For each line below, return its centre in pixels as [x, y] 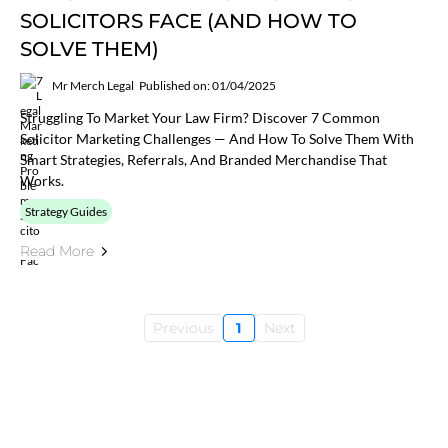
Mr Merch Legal [93, 85]
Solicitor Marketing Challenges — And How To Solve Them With [217, 138]
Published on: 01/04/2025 [207, 85]
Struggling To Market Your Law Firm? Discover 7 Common [200, 117]
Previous [183, 328]
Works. [42, 180]
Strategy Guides [66, 211]
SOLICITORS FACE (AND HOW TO [188, 21]
